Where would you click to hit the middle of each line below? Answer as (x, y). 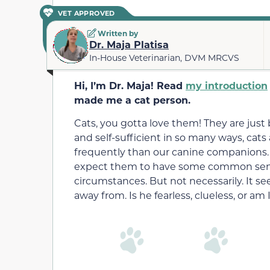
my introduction (227, 85)
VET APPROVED (86, 13)
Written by (117, 33)
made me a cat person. (132, 99)
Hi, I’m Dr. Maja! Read (130, 85)
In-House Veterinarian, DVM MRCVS (164, 57)
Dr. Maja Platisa (129, 44)
